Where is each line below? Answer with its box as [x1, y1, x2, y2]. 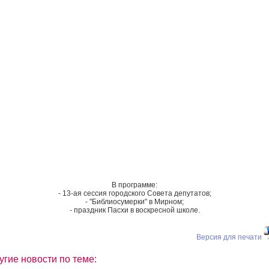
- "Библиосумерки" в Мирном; [85, 197, 184, 206]
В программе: [112, 180, 157, 189]
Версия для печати [196, 232, 262, 241]
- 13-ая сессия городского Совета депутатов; [58, 189, 211, 198]
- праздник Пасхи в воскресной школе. [69, 205, 200, 214]
